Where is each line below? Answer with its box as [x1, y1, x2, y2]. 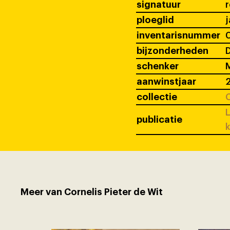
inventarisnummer [136, 31, 220, 41]
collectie [136, 92, 177, 102]
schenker [136, 62, 179, 71]
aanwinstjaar [136, 77, 196, 87]
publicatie [136, 115, 182, 125]
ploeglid [136, 15, 174, 25]
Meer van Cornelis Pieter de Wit [21, 187, 163, 197]
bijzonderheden [136, 46, 208, 56]
